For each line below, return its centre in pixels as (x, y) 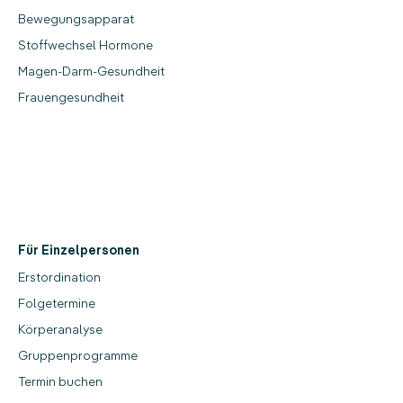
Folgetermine (57, 303)
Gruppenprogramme (78, 355)
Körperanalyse (60, 329)
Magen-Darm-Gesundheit (91, 71)
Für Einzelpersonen (79, 251)
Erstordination (59, 277)
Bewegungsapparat (76, 19)
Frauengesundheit (71, 97)
